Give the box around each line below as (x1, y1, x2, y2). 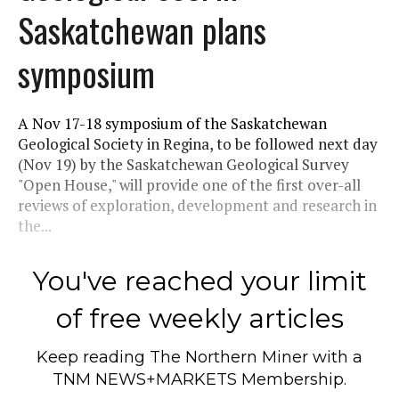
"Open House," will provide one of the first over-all (18, 174, 361, 195)
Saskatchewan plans (18, 4, 266, 54)
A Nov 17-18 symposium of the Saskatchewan (18, 112, 327, 134)
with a (308, 346, 362, 367)
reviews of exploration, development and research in (18, 194, 377, 216)
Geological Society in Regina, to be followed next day (18, 133, 378, 154)
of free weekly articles (55, 301, 344, 335)
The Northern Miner (150, 346, 308, 367)
